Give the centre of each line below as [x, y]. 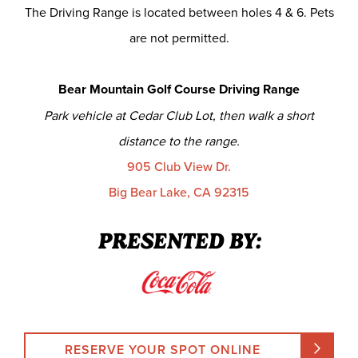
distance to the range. [179, 141]
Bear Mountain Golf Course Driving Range [179, 89]
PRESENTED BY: [179, 241]
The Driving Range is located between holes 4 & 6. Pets [179, 12]
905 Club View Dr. [179, 166]
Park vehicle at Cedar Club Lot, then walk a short [179, 115]
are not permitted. [179, 38]
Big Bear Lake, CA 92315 [179, 192]
